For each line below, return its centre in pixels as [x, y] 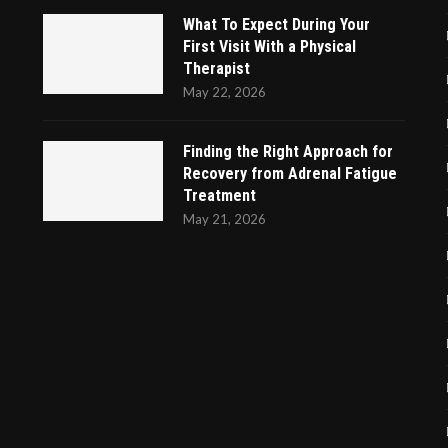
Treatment [219, 196]
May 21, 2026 [224, 219]
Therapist [216, 69]
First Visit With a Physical [269, 47]
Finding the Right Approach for [287, 152]
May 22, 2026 [224, 92]
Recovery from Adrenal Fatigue [289, 174]
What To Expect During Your [276, 25]
